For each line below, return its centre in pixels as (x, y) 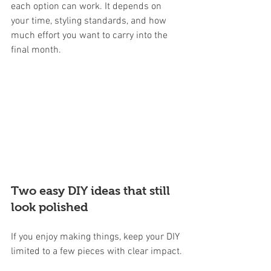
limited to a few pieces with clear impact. (96, 252)
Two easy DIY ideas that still (92, 191)
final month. (36, 50)
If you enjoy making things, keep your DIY (96, 237)
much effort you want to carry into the (90, 35)
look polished (49, 207)
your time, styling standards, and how (90, 21)
